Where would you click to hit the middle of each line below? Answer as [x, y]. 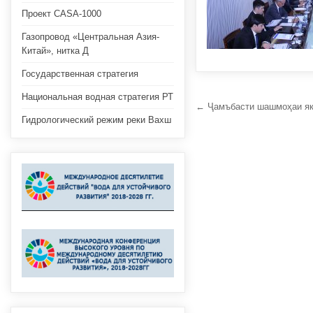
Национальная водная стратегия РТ [97, 97]
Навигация [246, 109]
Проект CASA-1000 [61, 14]
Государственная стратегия [80, 74]
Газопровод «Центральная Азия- [90, 37]
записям [235, 148]
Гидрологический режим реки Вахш [96, 120]
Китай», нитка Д [55, 51]
